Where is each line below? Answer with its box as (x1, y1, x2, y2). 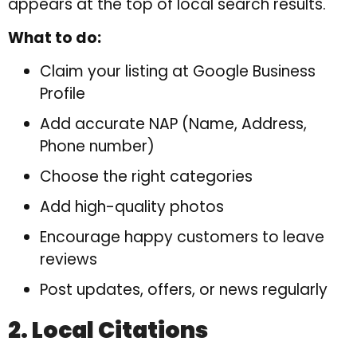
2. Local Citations (8, 315, 208, 347)
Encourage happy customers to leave (40, 226, 324, 249)
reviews (40, 249, 97, 271)
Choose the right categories (40, 166, 253, 188)
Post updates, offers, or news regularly (40, 279, 328, 301)
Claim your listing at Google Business (40, 61, 316, 83)
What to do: (8, 26, 101, 49)
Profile (40, 83, 85, 105)
